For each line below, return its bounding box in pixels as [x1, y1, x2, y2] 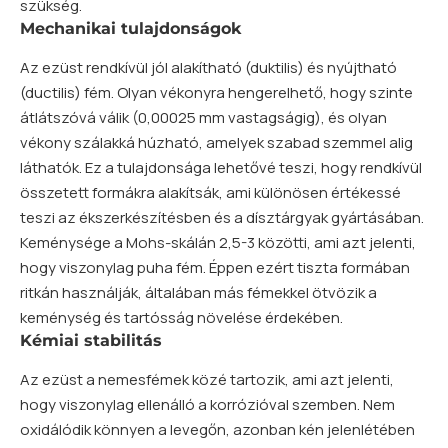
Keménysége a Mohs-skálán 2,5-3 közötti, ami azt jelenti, [20, 231, 416, 253]
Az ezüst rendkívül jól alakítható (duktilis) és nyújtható [20, 56, 397, 78]
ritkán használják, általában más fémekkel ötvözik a [20, 281, 377, 303]
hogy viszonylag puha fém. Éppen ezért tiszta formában [20, 256, 410, 278]
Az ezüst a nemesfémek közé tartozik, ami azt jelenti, [20, 369, 394, 391]
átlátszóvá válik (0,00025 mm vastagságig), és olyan [20, 106, 387, 128]
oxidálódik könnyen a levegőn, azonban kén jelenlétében [20, 419, 415, 441]
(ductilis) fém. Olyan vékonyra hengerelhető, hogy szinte [20, 81, 413, 103]
